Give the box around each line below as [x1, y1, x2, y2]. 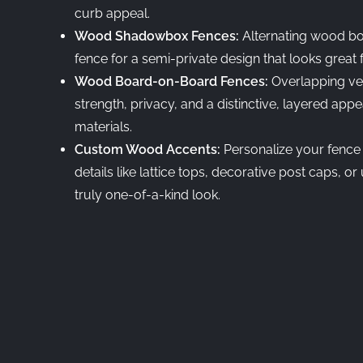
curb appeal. [75, 6, 150, 21]
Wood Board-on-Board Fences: [75, 74, 271, 89]
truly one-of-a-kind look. [75, 187, 220, 203]
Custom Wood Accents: [75, 142, 224, 157]
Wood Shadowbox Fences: [75, 28, 242, 44]
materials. [75, 119, 132, 135]
